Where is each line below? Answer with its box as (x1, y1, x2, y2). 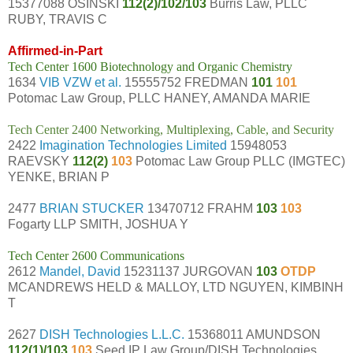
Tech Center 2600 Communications (8, 248, 184, 262)
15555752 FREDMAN (121, 75, 251, 89)
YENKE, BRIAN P (8, 169, 110, 184)
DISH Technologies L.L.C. (39, 327, 184, 341)
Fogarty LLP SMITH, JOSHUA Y (8, 217, 188, 231)
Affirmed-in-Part (8, 43, 106, 58)
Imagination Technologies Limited (39, 138, 227, 152)
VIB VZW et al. (39, 75, 121, 89)
